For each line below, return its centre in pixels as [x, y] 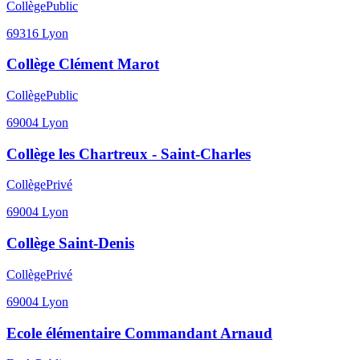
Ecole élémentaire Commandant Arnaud [139, 333]
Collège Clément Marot [83, 64]
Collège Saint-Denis [70, 243]
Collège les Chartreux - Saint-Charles [129, 153]
